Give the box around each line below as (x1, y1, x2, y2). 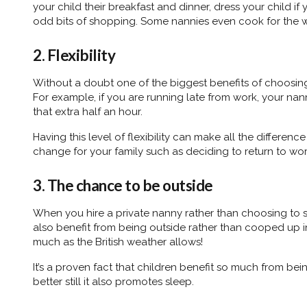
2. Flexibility (33, 45, 115, 64)
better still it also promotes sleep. (33, 275, 199, 288)
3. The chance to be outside (33, 175, 213, 195)
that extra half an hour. (33, 105, 143, 118)
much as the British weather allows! (33, 235, 206, 248)
